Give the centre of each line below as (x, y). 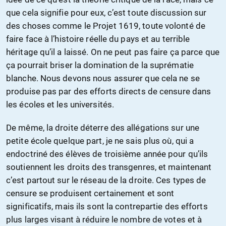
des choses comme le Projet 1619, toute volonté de (106, 26)
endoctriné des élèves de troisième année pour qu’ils (107, 154)
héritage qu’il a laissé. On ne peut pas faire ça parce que (113, 52)
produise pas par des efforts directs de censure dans (109, 92)
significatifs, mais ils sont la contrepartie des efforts (107, 207)
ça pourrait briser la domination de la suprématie (100, 65)
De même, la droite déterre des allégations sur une (103, 128)
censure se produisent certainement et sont (90, 193)
